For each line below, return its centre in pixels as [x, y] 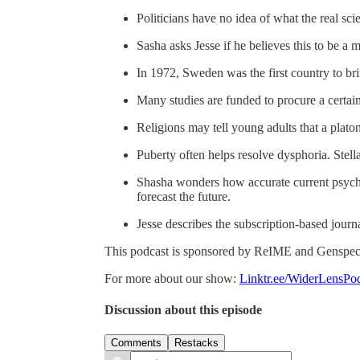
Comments [136, 343]
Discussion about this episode [183, 310]
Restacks [196, 343]
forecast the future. [184, 196]
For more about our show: [172, 278]
